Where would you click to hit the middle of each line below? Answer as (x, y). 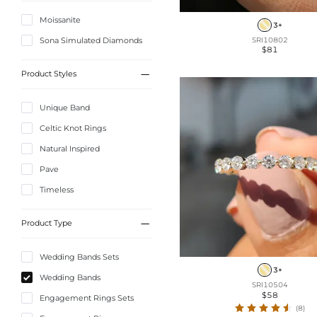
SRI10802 (270, 40)
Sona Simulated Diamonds (91, 40)
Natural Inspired (70, 148)
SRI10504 (270, 284)
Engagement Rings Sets (87, 298)
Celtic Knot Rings (73, 128)
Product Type (47, 223)
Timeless (57, 189)
